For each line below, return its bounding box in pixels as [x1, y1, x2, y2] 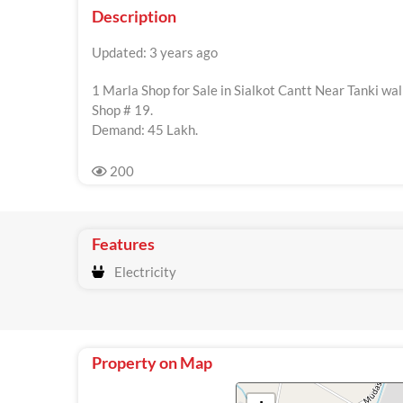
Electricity [109, 264, 176, 280]
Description [92, 6, 176, 26]
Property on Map [92, 353, 212, 372]
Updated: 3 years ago [92, 44, 218, 60]
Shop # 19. [92, 102, 153, 118]
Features [92, 234, 155, 254]
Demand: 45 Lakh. [92, 121, 198, 138]
